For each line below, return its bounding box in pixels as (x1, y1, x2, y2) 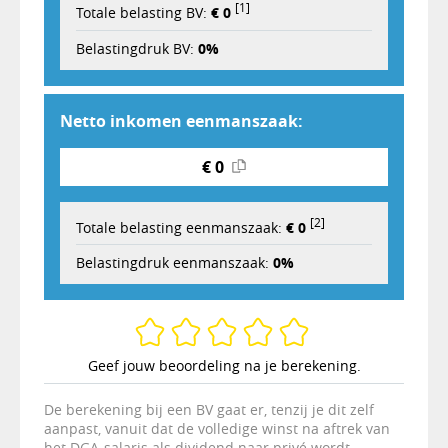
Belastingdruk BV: (76, 38, 198, 58)
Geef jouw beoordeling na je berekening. (87, 356, 361, 376)
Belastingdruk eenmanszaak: (76, 253, 273, 273)
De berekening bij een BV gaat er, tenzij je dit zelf (44, 400, 374, 420)
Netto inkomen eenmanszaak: (60, 109, 303, 132)
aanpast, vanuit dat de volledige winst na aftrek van (44, 419, 390, 439)
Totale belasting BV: (76, 2, 211, 22)
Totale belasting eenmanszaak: (76, 217, 286, 237)
